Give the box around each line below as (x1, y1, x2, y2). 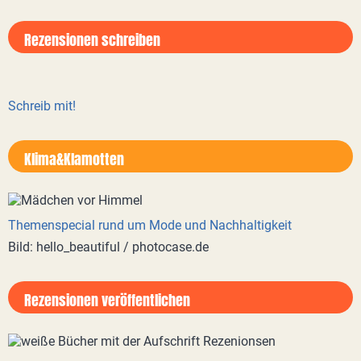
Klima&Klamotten (24, 148, 124, 170)
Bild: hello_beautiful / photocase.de (8, 239, 209, 255)
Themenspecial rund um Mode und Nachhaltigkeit (8, 218, 292, 233)
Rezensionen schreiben (24, 29, 160, 51)
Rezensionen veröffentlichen (24, 289, 190, 311)
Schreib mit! (8, 98, 76, 114)
